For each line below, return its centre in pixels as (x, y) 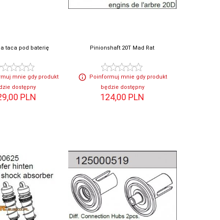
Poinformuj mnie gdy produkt (128, 77)
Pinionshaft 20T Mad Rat (122, 48)
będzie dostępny (122, 87)
